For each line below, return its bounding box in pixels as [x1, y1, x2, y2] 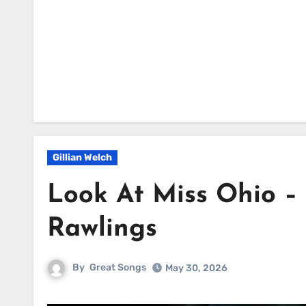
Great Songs [89, 262, 146, 274]
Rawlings [47, 216, 157, 242]
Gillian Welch [53, 152, 112, 163]
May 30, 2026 [165, 262, 227, 274]
